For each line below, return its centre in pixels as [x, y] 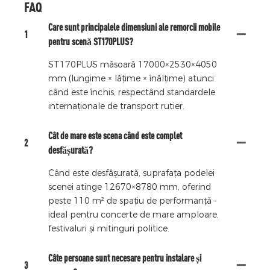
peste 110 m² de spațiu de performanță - [133, 201]
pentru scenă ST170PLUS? [91, 42]
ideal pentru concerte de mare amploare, [133, 215]
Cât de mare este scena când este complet [115, 136]
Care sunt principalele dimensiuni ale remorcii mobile [134, 27]
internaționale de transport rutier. [116, 106]
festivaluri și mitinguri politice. [109, 229]
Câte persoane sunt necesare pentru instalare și [125, 258]
